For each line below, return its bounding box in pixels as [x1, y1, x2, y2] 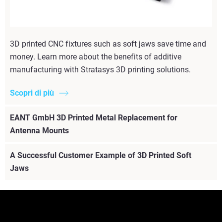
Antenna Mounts [10, 125, 69, 135]
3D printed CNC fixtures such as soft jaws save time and [10, 39, 206, 49]
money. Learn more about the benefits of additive [10, 52, 181, 61]
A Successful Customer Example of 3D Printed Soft [10, 150, 191, 160]
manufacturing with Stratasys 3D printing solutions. [10, 64, 191, 74]
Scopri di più [10, 88, 54, 98]
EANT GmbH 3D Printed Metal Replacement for [10, 112, 177, 122]
